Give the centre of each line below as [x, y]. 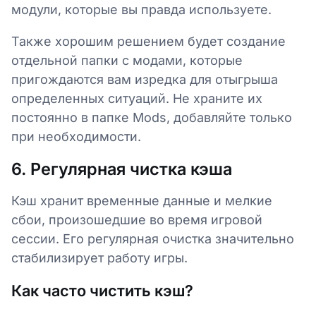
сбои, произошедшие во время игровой [137, 220]
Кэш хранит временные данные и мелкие [142, 201]
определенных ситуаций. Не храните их [137, 98]
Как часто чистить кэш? [102, 291]
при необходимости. [78, 136]
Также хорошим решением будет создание [148, 41]
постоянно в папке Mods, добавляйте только [152, 117]
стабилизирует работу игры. [99, 258]
